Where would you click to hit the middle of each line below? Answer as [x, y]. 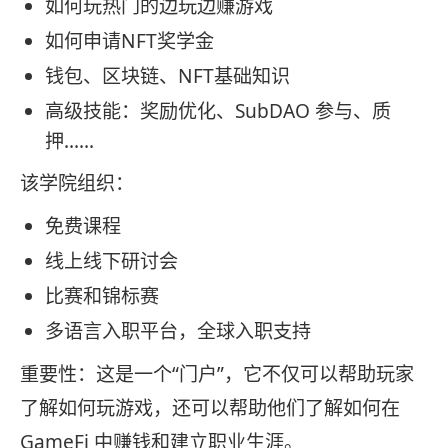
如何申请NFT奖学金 [129, 40]
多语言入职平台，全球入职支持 [178, 331]
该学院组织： [77, 183]
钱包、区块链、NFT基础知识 [167, 75]
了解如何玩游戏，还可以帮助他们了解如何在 [210, 407]
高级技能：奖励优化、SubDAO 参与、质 [218, 110]
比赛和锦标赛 [102, 296]
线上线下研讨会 [111, 261]
